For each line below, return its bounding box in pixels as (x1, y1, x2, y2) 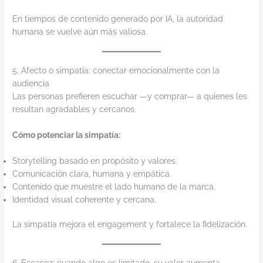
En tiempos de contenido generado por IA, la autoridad (12, 14, 224, 24)
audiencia (12, 79, 50, 89)
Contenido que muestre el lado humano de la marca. (12, 181, 216, 191)
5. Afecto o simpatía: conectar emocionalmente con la (12, 66, 220, 76)
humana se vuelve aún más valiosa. (12, 27, 148, 37)
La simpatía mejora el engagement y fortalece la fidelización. (12, 220, 248, 230)
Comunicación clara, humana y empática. (12, 168, 172, 178)
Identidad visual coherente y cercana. (12, 194, 157, 204)
